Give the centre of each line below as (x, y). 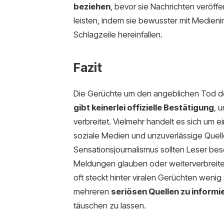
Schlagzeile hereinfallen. (118, 35)
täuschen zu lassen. (109, 205)
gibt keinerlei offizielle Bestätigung (143, 107)
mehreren (92, 191)
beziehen (92, 7)
